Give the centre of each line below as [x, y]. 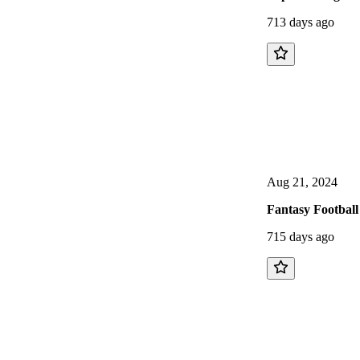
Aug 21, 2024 [302, 182]
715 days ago [301, 236]
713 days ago [301, 22]
